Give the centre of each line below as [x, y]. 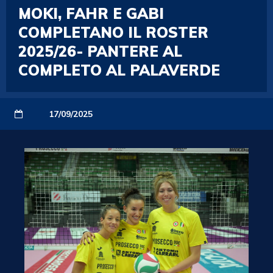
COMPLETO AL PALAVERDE [119, 70]
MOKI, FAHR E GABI [91, 13]
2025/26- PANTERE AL [100, 51]
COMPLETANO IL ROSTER [113, 32]
